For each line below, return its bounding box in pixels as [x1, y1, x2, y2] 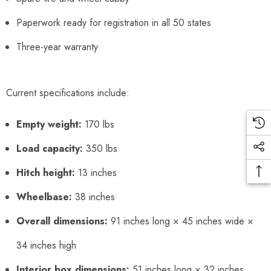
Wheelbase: [16, 189, 72, 204]
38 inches [72, 189, 115, 204]
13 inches [75, 165, 117, 180]
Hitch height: [16, 165, 75, 180]
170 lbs [82, 117, 114, 131]
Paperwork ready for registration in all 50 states [16, 15, 211, 30]
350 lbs [83, 141, 117, 155]
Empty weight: [16, 117, 82, 131]
